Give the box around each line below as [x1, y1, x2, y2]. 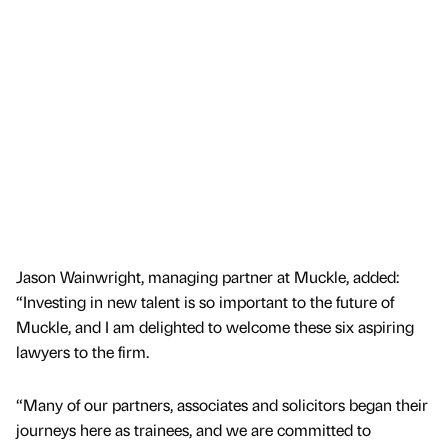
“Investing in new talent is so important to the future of [16, 291, 394, 313]
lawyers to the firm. [16, 341, 149, 363]
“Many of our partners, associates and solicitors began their [16, 394, 428, 416]
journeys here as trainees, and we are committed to [16, 419, 371, 441]
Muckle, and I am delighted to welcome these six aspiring [16, 316, 414, 338]
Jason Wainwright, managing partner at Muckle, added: [16, 266, 399, 288]
